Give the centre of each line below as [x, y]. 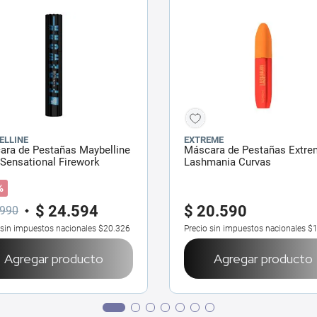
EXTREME [204, 139]
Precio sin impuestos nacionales [245, 228]
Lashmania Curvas [227, 162]
